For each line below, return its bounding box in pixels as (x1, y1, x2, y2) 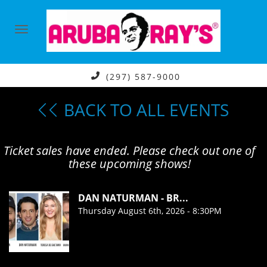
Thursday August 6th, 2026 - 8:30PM (78, 205, 222, 217)
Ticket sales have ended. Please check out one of (4, 142, 256, 159)
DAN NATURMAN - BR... (78, 191, 189, 205)
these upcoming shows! (68, 156, 191, 172)
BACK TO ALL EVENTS (60, 98, 229, 122)
